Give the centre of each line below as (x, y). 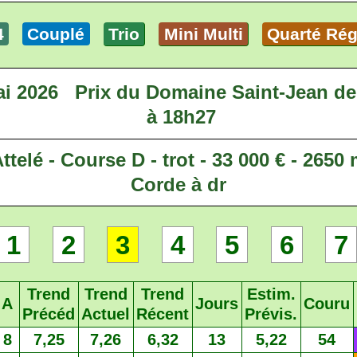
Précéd (49, 314)
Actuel (106, 314)
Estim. (271, 294)
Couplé (56, 34)
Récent (163, 314)
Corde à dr (178, 184)
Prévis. (271, 314)
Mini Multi (203, 34)
